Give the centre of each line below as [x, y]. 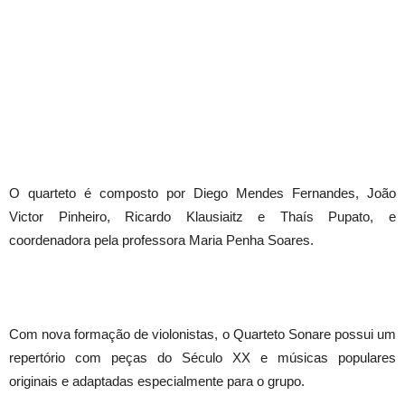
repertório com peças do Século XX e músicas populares [202, 358]
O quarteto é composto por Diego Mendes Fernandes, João [202, 193]
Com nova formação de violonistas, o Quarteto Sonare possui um [202, 334]
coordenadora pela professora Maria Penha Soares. [161, 240]
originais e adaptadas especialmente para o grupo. [157, 381]
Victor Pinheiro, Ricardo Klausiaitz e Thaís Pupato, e [202, 217]
